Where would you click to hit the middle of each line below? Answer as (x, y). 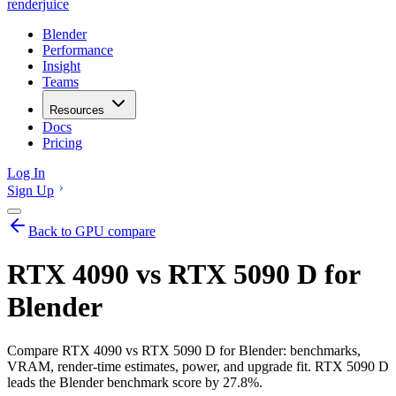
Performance (78, 50)
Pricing (62, 143)
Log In (26, 173)
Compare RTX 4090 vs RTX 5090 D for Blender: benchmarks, (184, 350)
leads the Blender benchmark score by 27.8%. (135, 382)
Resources (77, 110)
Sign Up (30, 190)
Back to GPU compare (92, 231)
